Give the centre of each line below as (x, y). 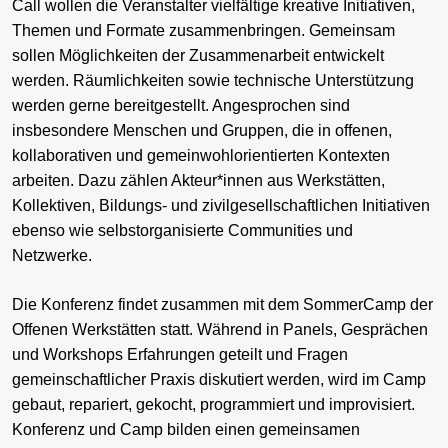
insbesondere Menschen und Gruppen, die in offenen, (202, 131)
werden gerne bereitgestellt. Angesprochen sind (181, 106)
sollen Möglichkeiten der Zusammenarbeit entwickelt (198, 56)
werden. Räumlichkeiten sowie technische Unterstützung (213, 81)
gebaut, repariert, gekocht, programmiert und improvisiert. (213, 405)
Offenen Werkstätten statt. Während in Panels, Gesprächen (220, 330)
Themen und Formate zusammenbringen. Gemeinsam (203, 31)
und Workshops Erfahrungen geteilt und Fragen (180, 355)
